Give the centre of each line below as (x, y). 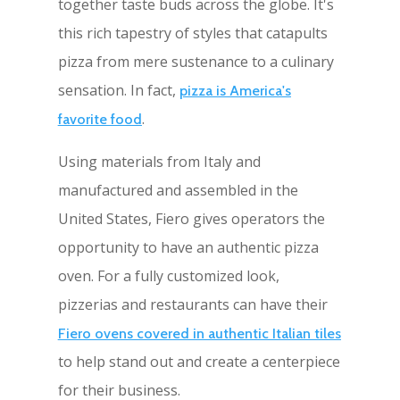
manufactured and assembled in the (178, 191)
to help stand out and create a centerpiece (199, 362)
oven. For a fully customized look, (168, 276)
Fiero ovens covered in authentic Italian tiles (199, 334)
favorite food (100, 120)
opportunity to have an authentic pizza (188, 248)
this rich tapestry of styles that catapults (192, 33)
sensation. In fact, (118, 91)
